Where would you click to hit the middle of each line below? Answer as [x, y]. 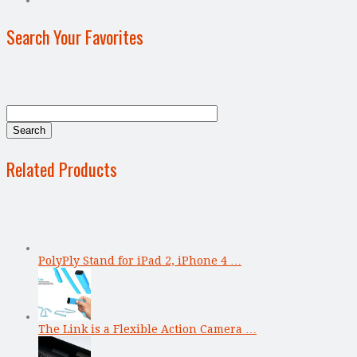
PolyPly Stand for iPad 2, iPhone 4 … [140, 260]
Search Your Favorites [75, 36]
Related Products [62, 169]
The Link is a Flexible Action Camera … [147, 329]
